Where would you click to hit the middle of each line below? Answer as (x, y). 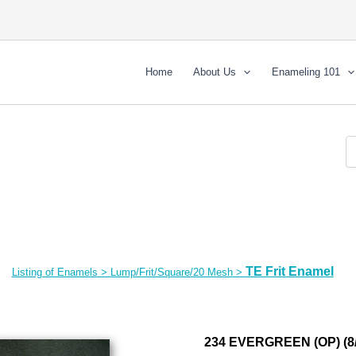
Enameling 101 (306, 72)
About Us (215, 72)
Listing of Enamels (54, 273)
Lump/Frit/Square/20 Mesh (171, 273)
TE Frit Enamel (289, 272)
